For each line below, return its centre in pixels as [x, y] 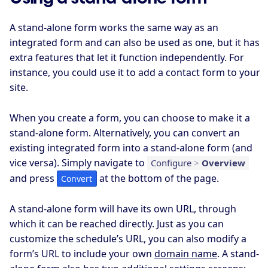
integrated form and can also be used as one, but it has [135, 43]
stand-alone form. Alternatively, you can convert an [125, 133]
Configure [172, 162]
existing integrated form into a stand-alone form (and [131, 147]
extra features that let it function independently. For [127, 58]
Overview [223, 162]
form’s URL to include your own [82, 254]
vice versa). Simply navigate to [78, 162]
